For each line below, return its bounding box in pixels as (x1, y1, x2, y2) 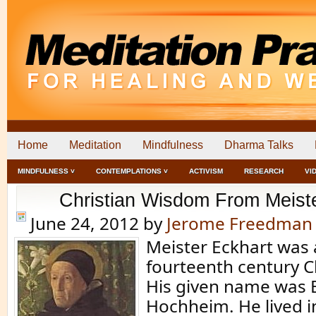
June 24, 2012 (30, 212, 139, 235)
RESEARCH (244, 167, 284, 175)
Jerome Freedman (166, 212, 312, 235)
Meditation (69, 139, 121, 151)
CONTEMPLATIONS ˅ (96, 167, 168, 175)
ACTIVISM (189, 167, 223, 175)
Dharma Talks (224, 139, 293, 151)
